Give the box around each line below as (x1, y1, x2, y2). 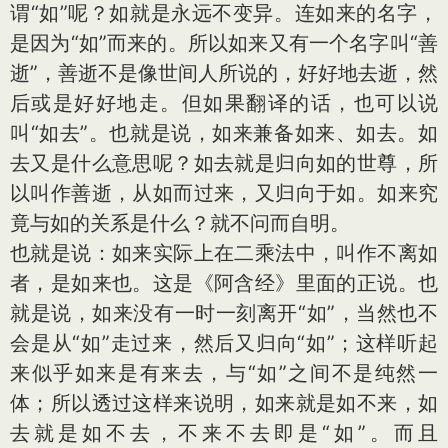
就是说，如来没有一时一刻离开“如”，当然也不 (10, 301, 438, 325)
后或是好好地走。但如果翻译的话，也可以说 (10, 91, 438, 115)
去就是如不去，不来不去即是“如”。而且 (10, 421, 438, 445)
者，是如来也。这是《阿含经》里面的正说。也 (10, 271, 438, 295)
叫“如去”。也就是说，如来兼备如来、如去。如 (10, 121, 438, 145)
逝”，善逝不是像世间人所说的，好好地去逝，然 (10, 61, 438, 85)
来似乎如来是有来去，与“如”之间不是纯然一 (10, 361, 438, 385)
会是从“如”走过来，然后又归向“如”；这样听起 (10, 331, 438, 355)
